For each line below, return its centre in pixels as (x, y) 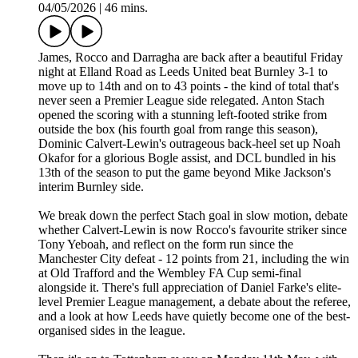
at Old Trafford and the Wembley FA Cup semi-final (170, 273)
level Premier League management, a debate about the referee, (195, 302)
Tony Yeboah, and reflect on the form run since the (166, 245)
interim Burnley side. (91, 187)
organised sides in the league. (112, 331)
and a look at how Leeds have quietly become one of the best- (194, 316)
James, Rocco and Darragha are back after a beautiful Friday (191, 58)
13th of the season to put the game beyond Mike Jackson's (185, 173)
